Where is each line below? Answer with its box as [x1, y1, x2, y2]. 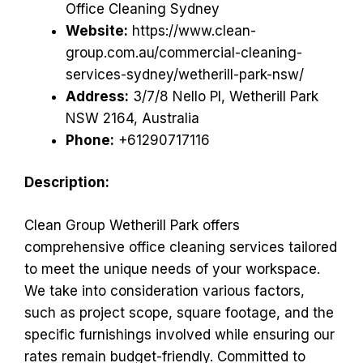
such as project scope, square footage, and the [24, 304, 334, 321]
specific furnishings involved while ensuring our [24, 326, 335, 343]
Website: [66, 22, 128, 39]
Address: [66, 88, 129, 105]
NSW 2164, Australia [66, 109, 199, 126]
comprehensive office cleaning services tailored [24, 238, 337, 255]
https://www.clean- [128, 22, 256, 39]
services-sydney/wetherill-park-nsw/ [66, 66, 304, 83]
